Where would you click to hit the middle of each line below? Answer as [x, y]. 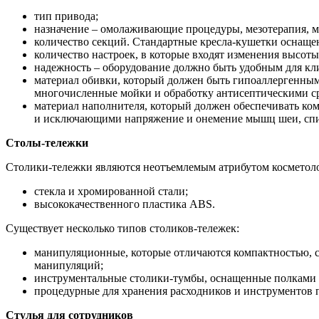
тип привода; [66, 16]
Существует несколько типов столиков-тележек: [122, 229]
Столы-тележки [47, 143]
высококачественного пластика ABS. [125, 204]
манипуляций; [69, 266]
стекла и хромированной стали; [111, 192]
